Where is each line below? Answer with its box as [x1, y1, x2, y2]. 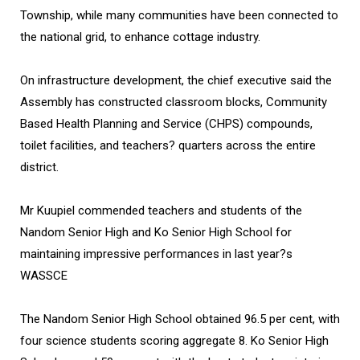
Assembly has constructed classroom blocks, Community [20, 95, 327, 110]
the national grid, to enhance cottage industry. [20, 30, 260, 45]
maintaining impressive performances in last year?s [20, 247, 292, 262]
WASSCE [20, 268, 67, 284]
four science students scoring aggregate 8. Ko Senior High [20, 333, 329, 349]
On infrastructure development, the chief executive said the [20, 73, 332, 88]
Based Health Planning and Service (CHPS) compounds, [20, 117, 313, 132]
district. [20, 160, 59, 175]
